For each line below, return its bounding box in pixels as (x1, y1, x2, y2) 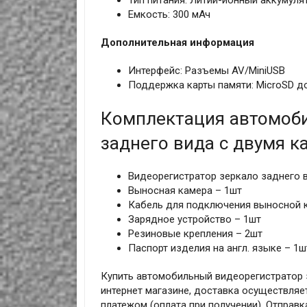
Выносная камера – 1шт (127, 184, 242, 197)
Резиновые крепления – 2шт (127, 228, 262, 241)
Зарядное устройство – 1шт (127, 213, 261, 226)
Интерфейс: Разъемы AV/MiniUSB (127, 64, 285, 77)
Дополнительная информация (100, 36, 254, 49)
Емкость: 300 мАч (127, 8, 210, 21)
